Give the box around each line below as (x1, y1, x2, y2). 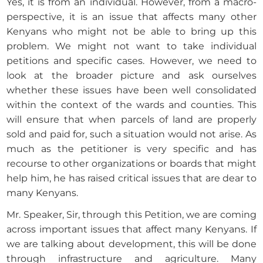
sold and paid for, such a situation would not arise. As (6, 129, 257, 140)
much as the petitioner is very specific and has (6, 143, 257, 155)
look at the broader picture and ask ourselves (6, 70, 257, 82)
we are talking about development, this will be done (6, 238, 257, 250)
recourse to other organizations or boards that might (6, 158, 257, 170)
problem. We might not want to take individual (6, 41, 257, 52)
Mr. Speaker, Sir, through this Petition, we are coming (6, 209, 257, 221)
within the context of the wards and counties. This (6, 99, 257, 111)
